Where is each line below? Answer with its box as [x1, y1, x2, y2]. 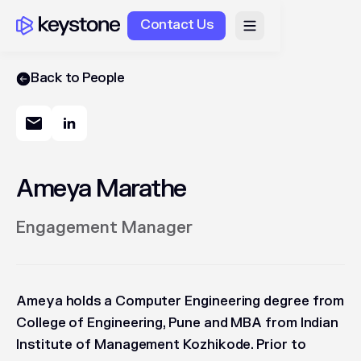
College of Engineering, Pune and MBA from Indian [16, 315, 339, 331]
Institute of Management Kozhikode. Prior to [16, 337, 306, 353]
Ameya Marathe [16, 173, 186, 205]
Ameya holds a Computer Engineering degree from [16, 293, 345, 309]
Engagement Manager [16, 218, 193, 238]
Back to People [31, 70, 125, 86]
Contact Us [140, 16, 214, 33]
